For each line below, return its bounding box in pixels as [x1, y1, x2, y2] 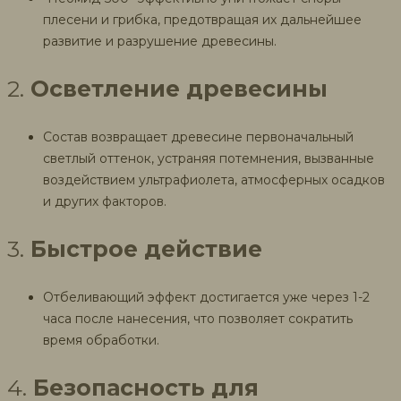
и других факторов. [43, 192, 166, 209]
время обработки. [43, 331, 159, 348]
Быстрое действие [30, 235, 262, 262]
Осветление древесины [30, 74, 328, 102]
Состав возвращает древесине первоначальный [43, 128, 354, 145]
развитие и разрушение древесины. [43, 32, 277, 49]
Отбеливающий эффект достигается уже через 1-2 [43, 288, 370, 305]
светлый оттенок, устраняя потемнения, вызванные [43, 149, 374, 166]
